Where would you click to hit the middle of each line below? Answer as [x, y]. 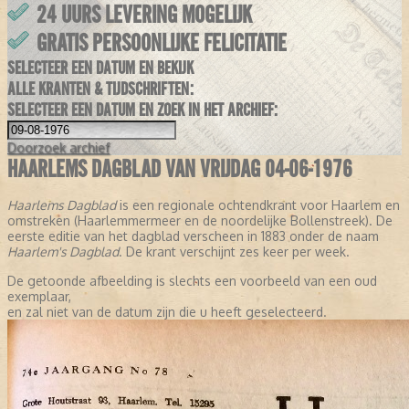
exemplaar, [39, 297]
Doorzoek [37, 148]
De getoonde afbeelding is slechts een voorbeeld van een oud [192, 281]
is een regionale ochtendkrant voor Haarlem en [258, 205]
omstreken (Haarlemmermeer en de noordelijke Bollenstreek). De [200, 221]
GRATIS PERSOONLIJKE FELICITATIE [162, 44]
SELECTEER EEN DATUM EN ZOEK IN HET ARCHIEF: [142, 110]
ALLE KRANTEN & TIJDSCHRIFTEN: [100, 89]
